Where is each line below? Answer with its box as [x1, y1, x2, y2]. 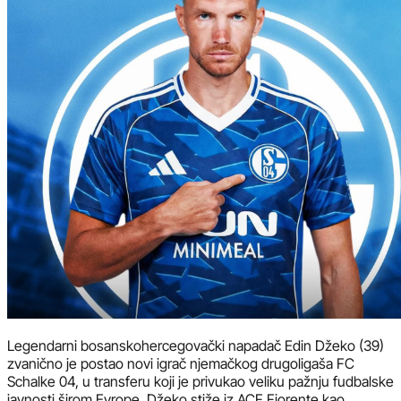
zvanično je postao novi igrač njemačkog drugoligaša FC [7, 354, 354, 372]
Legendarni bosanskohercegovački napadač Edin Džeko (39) [7, 336, 384, 354]
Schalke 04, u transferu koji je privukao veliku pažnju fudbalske [7, 371, 394, 390]
